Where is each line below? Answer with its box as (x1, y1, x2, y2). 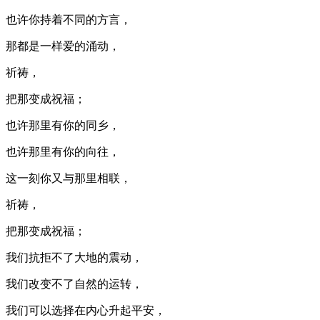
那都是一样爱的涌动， (6, 39, 120, 52)
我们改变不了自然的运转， (6, 277, 143, 290)
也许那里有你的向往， (6, 145, 120, 158)
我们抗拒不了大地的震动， (6, 251, 143, 264)
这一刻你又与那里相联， (6, 171, 131, 184)
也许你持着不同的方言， (6, 13, 131, 26)
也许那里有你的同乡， (6, 119, 120, 131)
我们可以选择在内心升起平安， (6, 304, 166, 316)
